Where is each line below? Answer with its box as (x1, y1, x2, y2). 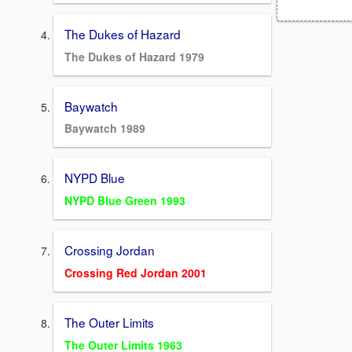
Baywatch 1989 (64, 120, 145, 137)
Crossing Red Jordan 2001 (64, 264, 207, 280)
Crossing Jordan (64, 241, 155, 259)
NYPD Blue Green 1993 (64, 192, 185, 209)
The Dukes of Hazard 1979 (64, 48, 204, 64)
